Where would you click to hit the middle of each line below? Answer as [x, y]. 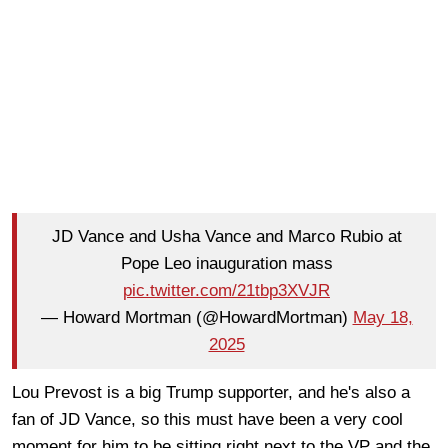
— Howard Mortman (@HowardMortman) [196, 318]
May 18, [382, 318]
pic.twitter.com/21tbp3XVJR [226, 291]
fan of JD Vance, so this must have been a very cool [207, 419]
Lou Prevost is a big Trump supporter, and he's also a [211, 392]
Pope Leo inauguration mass [226, 264]
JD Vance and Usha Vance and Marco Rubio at [226, 237]
